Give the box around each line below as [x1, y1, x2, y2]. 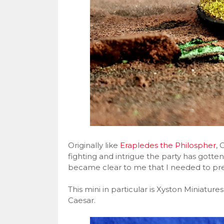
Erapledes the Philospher [119, 140, 216, 150]
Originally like [67, 140, 120, 150]
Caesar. [67, 195, 95, 205]
